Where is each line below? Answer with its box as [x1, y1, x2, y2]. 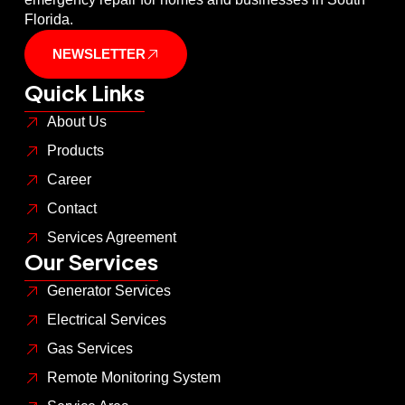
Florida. [24, 12, 73, 28]
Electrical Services [46, 312, 166, 328]
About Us [46, 114, 107, 130]
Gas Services [46, 341, 133, 357]
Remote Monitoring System [46, 370, 221, 386]
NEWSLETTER [52, 46, 146, 62]
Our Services [24, 248, 158, 276]
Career [46, 172, 91, 188]
